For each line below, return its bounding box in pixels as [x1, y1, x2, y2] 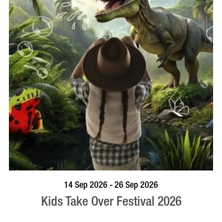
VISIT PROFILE [142, 174, 182, 189]
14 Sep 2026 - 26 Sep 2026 [64, 176, 158, 193]
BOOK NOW [38, 174, 71, 189]
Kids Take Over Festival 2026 [41, 189, 181, 214]
